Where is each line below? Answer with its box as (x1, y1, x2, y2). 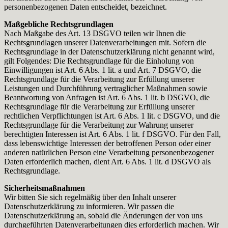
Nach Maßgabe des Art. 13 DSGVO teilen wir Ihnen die (4, 28, 186, 38)
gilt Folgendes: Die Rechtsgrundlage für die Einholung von (4, 56, 194, 65)
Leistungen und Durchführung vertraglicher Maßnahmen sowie (4, 83, 207, 93)
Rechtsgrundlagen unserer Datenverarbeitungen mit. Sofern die (4, 38, 206, 47)
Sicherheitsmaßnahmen (4, 183, 85, 192)
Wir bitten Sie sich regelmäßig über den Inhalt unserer (4, 192, 176, 202)
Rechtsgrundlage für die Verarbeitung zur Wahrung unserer (4, 120, 193, 129)
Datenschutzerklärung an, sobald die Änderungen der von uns (4, 211, 203, 220)
